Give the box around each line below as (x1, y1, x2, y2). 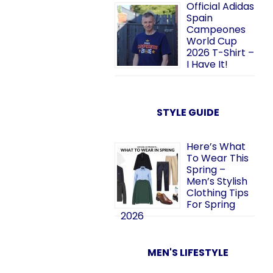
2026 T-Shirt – (186, 46, 254, 60)
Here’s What (186, 140, 246, 154)
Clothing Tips (186, 186, 249, 200)
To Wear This (186, 151, 249, 165)
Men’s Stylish (186, 174, 247, 188)
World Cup (186, 34, 237, 48)
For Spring (186, 197, 235, 211)
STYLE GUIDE (156, 105, 219, 119)
